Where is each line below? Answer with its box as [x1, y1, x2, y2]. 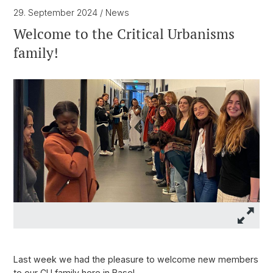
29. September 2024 [13, 7, 100, 18]
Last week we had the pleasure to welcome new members [13, 254, 258, 265]
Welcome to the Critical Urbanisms [13, 24, 235, 43]
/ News [100, 7, 129, 18]
